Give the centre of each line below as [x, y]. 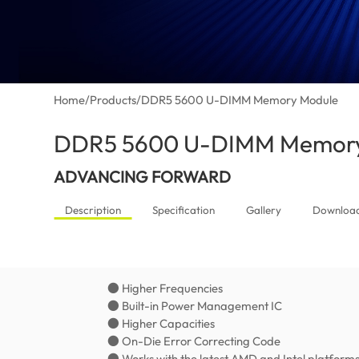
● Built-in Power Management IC [195, 306]
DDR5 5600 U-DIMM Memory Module [240, 100]
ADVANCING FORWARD [143, 177]
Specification [183, 210]
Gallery [263, 210]
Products [113, 100]
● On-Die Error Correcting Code [194, 341]
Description [93, 210]
